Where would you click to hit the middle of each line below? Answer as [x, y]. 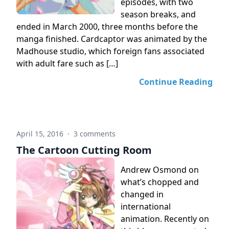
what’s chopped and [160, 182]
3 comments [95, 134]
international [146, 207]
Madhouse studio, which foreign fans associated [110, 51]
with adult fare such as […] [67, 63]
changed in [142, 194]
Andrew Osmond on [160, 170]
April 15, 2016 [41, 134]
